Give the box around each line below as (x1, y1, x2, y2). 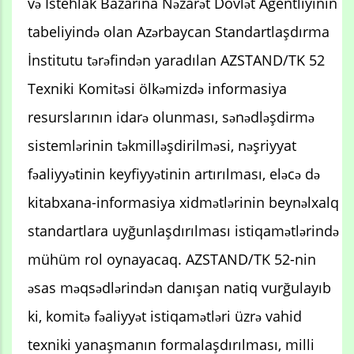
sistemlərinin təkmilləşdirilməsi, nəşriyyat (28, 135, 296, 155)
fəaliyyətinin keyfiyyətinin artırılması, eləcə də (28, 164, 320, 183)
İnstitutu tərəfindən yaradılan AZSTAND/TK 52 (28, 50, 325, 70)
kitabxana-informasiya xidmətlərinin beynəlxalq (28, 192, 339, 212)
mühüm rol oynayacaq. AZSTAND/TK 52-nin (28, 249, 316, 269)
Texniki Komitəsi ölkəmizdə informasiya (28, 78, 287, 98)
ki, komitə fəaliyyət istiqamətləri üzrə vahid (28, 306, 302, 326)
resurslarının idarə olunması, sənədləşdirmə (28, 107, 314, 126)
